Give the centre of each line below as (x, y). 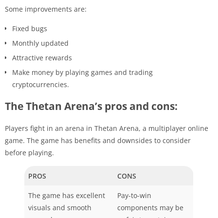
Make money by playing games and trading (82, 72)
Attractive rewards (43, 57)
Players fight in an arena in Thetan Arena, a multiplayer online (107, 128)
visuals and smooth (60, 207)
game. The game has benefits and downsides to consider (98, 140)
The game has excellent (67, 195)
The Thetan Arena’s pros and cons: (91, 106)
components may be (150, 207)
